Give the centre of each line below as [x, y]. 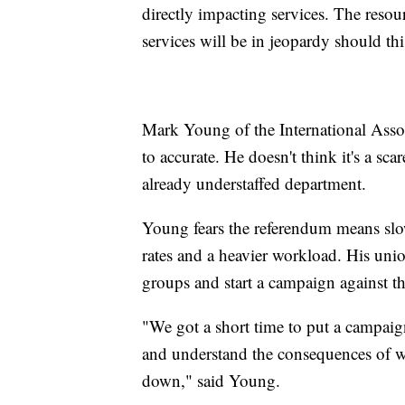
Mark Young [186, 128]
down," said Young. [211, 380]
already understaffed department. [254, 183]
